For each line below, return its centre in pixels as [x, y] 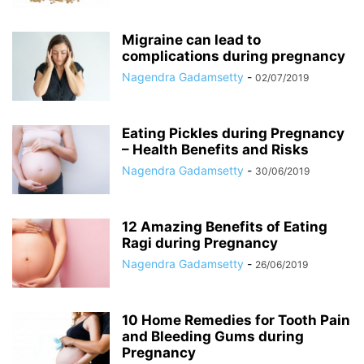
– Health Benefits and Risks [215, 149]
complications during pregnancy [234, 56]
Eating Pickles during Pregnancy [233, 133]
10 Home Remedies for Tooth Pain [236, 320]
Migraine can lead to [191, 40]
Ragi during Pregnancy [200, 243]
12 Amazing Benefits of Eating [225, 227]
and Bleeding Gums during [213, 336]
